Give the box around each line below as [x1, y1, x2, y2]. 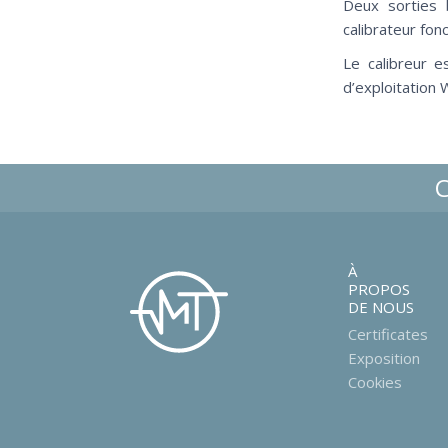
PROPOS [347, 279, 410, 299]
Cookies [347, 372, 402, 392]
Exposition [347, 348, 420, 368]
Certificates [347, 324, 428, 344]
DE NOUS [347, 297, 414, 317]
